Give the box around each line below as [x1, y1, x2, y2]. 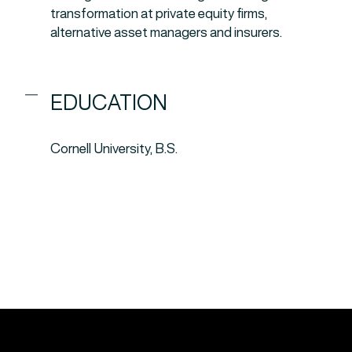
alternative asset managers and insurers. [50, 24, 282, 42]
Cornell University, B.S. [50, 140, 178, 158]
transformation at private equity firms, [50, 5, 267, 23]
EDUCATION [50, 90, 167, 117]
